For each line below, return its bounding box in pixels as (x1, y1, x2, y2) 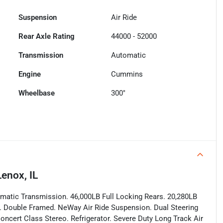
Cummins (111, 70, 143, 79)
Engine (18, 70, 41, 79)
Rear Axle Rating (18, 32, 75, 41)
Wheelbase (18, 89, 55, 98)
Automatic (111, 51, 146, 60)
